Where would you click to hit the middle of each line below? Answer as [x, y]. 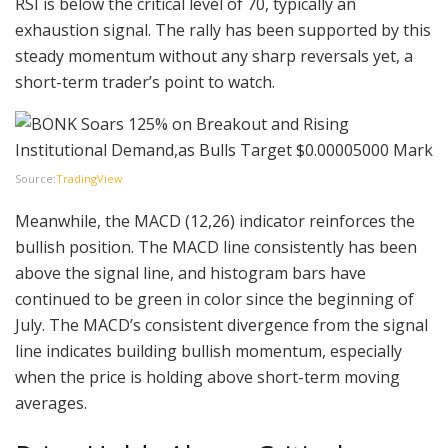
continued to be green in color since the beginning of [214, 298]
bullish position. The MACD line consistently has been [216, 246]
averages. [51, 402]
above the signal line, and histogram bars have [190, 272]
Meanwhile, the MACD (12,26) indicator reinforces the [215, 220]
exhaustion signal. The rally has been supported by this [223, 29]
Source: [35, 178]
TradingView [89, 178]
